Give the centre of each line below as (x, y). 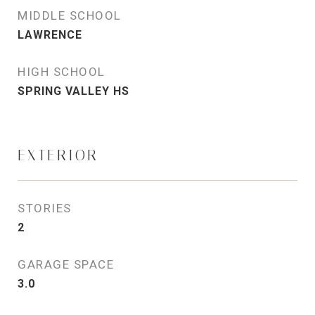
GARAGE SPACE (66, 264)
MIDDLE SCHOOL (70, 15)
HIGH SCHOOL (62, 72)
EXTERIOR (58, 155)
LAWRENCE (50, 35)
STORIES (45, 208)
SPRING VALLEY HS (73, 91)
